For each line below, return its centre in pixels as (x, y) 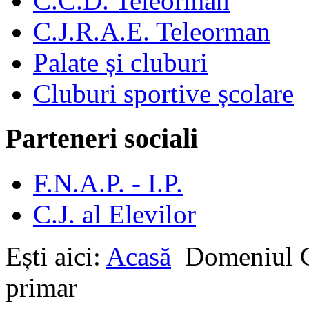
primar (41, 287)
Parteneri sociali (102, 139)
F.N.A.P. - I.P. (108, 183)
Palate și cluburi (120, 63)
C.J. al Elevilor (114, 214)
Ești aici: (56, 256)
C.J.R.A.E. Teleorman (152, 32)
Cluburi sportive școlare (163, 94)
